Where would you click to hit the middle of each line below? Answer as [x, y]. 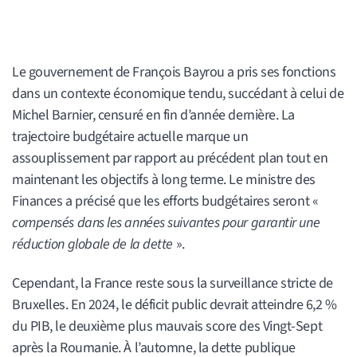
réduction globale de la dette [92, 245]
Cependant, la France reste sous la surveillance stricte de [173, 284]
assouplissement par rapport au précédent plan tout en [170, 159]
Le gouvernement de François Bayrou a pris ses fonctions [174, 73]
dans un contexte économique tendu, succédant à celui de [178, 94]
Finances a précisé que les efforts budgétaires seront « [165, 202]
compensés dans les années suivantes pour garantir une [166, 223]
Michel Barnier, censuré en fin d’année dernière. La [154, 116]
